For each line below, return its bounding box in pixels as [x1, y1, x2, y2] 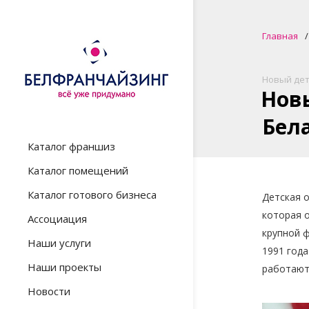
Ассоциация [28, 212, 87, 226]
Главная [262, 30, 298, 42]
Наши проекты [28, 260, 101, 274]
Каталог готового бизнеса [28, 188, 157, 201]
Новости [28, 284, 70, 298]
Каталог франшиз [28, 139, 115, 153]
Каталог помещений [28, 163, 128, 177]
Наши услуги [28, 236, 91, 250]
